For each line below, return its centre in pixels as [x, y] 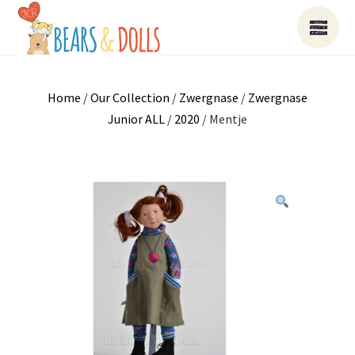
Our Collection [130, 97]
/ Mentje [223, 119]
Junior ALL [136, 119]
